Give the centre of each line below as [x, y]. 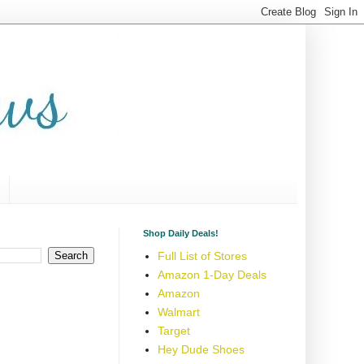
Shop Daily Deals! [181, 233]
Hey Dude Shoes [201, 350]
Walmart [178, 312]
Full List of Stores [202, 256]
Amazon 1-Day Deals [212, 275]
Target [173, 331]
